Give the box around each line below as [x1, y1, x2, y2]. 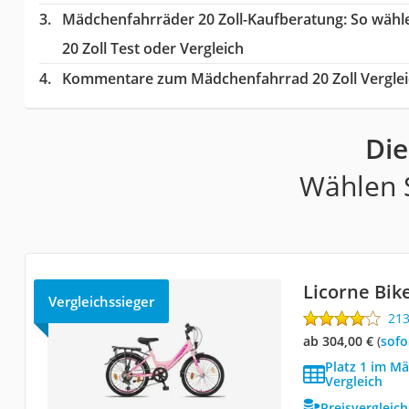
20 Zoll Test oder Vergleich [61, 38, 244, 59]
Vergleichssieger [47, 292, 154, 311]
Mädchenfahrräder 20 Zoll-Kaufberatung [61, 9, 343, 30]
